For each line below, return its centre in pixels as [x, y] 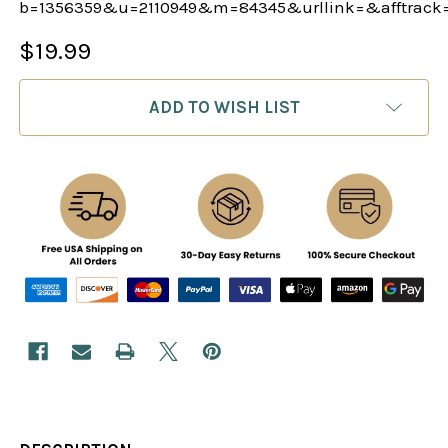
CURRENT [58, 91]
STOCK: [50, 116]
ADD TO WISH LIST [224, 107]
